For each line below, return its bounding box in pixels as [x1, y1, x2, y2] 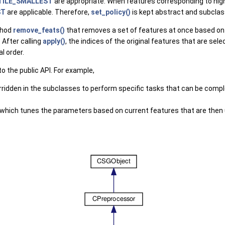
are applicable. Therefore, [6, 8, 91, 16]
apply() [43, 37, 65, 45]
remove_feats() [13, 26, 65, 34]
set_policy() [91, 8, 131, 16]
